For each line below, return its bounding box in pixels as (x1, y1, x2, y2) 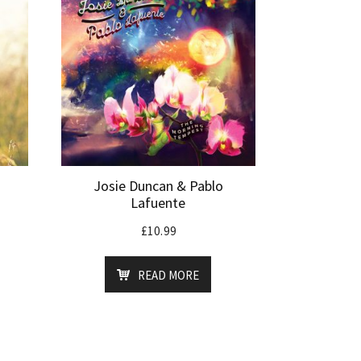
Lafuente (131, 193, 186, 213)
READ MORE (138, 268, 200, 284)
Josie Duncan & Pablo (93, 176, 223, 196)
